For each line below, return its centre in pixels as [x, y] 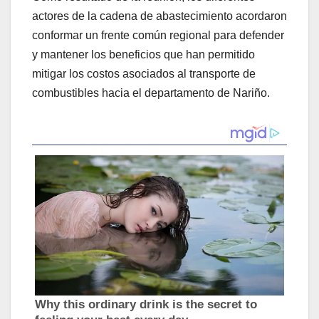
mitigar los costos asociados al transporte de [144, 74]
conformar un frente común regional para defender [158, 36]
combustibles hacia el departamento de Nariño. [151, 93]
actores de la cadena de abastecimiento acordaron [159, 16]
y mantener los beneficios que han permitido [143, 55]
